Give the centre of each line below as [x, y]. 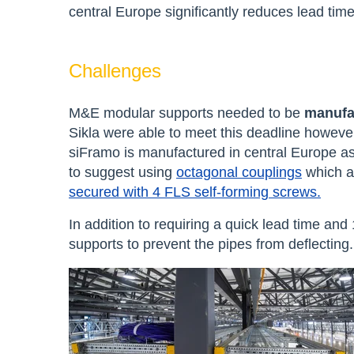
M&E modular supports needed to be [186, 113]
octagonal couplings [239, 172]
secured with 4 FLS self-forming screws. [195, 192]
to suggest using [122, 172]
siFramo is [102, 152]
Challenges [115, 70]
